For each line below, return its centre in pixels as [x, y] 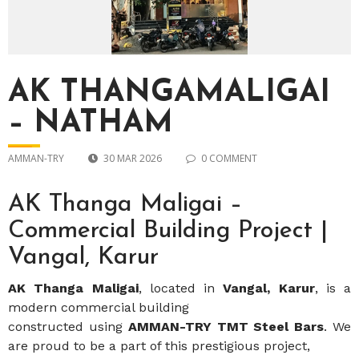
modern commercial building [99, 308]
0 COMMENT [229, 159]
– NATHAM [91, 123]
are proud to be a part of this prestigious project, [159, 346]
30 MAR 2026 [133, 159]
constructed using [68, 327]
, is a [333, 288]
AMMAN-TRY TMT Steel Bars [226, 327]
